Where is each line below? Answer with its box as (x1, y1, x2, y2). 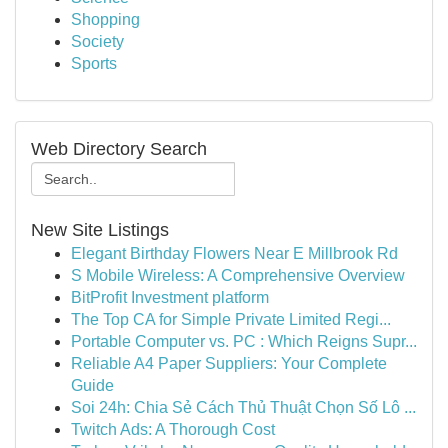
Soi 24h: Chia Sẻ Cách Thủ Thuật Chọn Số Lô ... (71, 399, 416, 416)
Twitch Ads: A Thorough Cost (71, 421, 275, 438)
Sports (71, 55, 117, 72)
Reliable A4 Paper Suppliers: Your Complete (71, 355, 387, 372)
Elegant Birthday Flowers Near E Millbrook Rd (71, 245, 398, 262)
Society (71, 33, 124, 50)
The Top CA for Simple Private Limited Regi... (71, 311, 391, 328)
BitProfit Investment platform (71, 289, 269, 306)
